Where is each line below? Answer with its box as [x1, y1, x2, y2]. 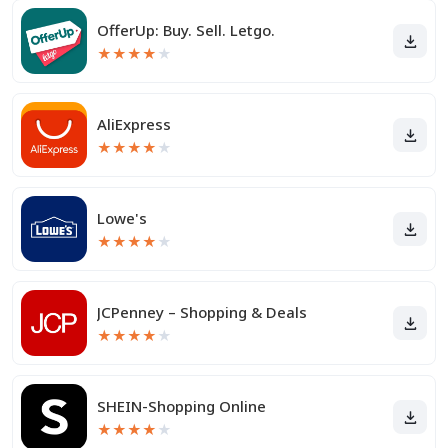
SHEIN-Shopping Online [97, 396, 266, 416]
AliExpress [97, 114, 171, 134]
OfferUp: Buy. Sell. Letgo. [97, 20, 275, 40]
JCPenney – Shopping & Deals [97, 302, 307, 322]
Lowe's [97, 208, 147, 228]
